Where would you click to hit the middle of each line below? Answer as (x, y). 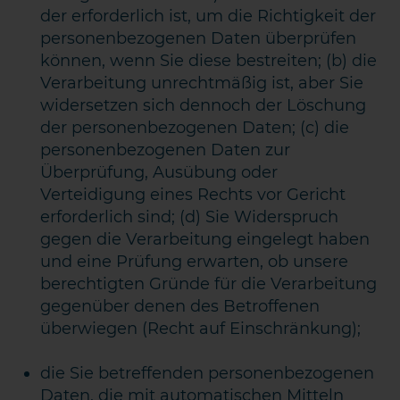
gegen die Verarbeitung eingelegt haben (205, 239)
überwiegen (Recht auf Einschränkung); (201, 329)
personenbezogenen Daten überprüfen (199, 38)
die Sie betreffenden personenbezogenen (208, 373)
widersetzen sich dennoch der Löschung (204, 105)
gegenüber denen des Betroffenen (180, 306)
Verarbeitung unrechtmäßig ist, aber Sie (202, 83)
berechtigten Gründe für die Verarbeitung (209, 284)
